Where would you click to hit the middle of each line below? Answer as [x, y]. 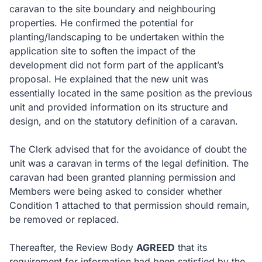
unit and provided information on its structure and [119, 107]
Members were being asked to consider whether [116, 191]
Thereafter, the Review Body [73, 247]
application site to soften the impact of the [102, 51]
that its [191, 247]
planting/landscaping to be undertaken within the [117, 37]
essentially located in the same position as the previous [131, 93]
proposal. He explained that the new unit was [109, 79]
